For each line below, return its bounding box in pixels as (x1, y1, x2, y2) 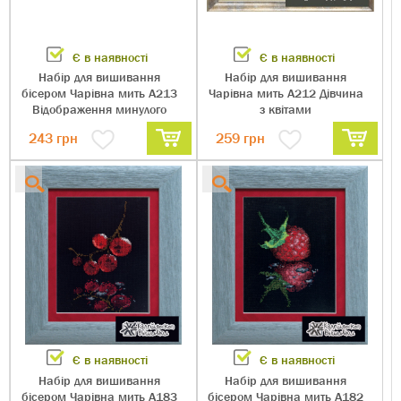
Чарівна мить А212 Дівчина (208, 85, 363, 102)
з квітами (260, 101, 312, 118)
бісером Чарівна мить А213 (21, 85, 177, 102)
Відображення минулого (31, 101, 166, 118)
